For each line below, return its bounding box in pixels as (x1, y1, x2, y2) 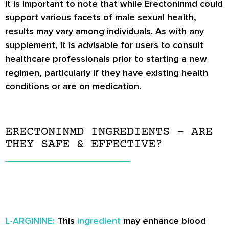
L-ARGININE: (5, 215, 55, 226)
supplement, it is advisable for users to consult (5, 39, 203, 51)
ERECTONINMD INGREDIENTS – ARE (5, 125, 213, 139)
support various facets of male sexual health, (5, 11, 196, 23)
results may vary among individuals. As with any (5, 25, 204, 37)
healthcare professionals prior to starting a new (5, 53, 207, 64)
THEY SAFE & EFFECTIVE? (5, 138, 163, 151)
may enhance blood (121, 215, 206, 226)
